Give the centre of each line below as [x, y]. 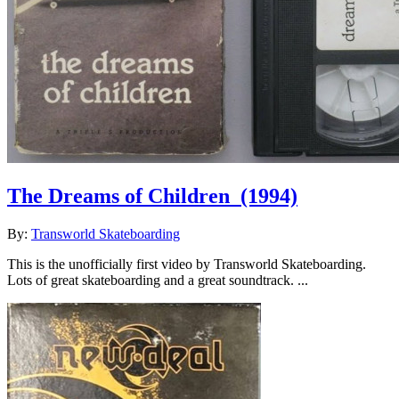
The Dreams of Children [118, 196]
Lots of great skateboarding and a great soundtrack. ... [158, 281]
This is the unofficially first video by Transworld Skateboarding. [187, 265]
